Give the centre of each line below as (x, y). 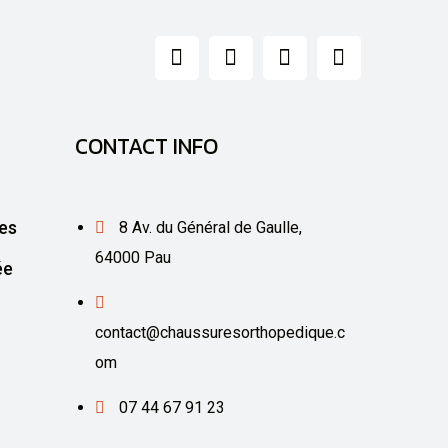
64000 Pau (133, 257)
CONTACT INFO (147, 146)
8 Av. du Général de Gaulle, (211, 227)
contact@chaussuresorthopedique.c (220, 332)
